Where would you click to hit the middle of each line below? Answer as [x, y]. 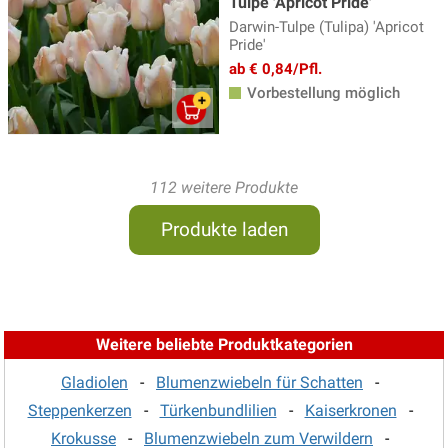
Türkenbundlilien [218, 410]
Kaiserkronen [350, 410]
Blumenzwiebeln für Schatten [259, 382]
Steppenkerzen [79, 410]
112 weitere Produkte [224, 187]
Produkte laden [224, 229]
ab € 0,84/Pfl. [275, 68]
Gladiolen [94, 382]
